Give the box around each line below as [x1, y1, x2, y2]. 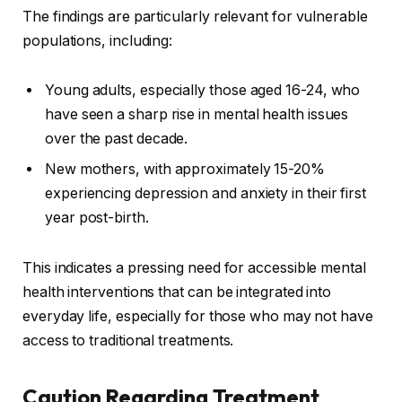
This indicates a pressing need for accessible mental [22, 259, 366, 277]
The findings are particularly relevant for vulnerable [22, 7, 368, 25]
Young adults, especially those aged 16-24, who [45, 82, 361, 100]
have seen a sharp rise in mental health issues [45, 106, 349, 124]
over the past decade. [45, 130, 188, 148]
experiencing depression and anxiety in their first [45, 185, 367, 203]
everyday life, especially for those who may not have [22, 308, 373, 326]
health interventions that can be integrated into [22, 284, 332, 301]
